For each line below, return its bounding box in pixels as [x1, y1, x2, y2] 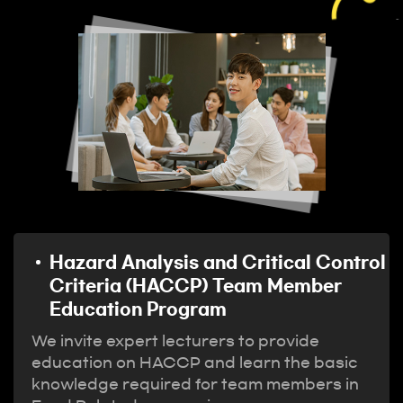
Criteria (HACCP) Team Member [49, 278, 342, 294]
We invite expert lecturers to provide [31, 334, 319, 348]
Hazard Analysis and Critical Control [49, 255, 386, 271]
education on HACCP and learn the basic [31, 355, 358, 370]
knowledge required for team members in [31, 377, 359, 391]
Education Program [49, 301, 227, 318]
